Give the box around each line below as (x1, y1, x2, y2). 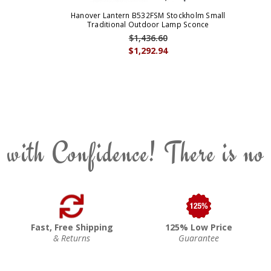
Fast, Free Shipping (30, 221, 113, 233)
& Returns (53, 232, 91, 244)
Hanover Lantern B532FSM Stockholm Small (70, 10, 226, 21)
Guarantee (178, 232, 220, 244)
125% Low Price (165, 221, 233, 233)
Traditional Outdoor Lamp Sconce (87, 19, 209, 30)
